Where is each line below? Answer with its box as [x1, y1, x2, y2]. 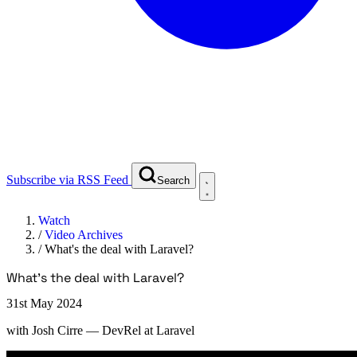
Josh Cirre [32, 323, 83, 337]
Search [157, 174, 190, 186]
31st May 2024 [6, 296, 82, 310]
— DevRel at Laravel [86, 323, 194, 337]
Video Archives [45, 227, 123, 241]
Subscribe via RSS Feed [6, 172, 128, 186]
